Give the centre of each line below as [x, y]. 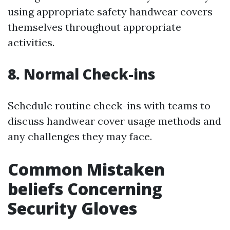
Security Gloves [72, 208]
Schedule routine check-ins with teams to [109, 106]
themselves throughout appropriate [94, 27]
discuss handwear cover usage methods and [114, 121]
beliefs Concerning [85, 189]
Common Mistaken [86, 169]
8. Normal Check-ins [82, 74]
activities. [31, 42]
